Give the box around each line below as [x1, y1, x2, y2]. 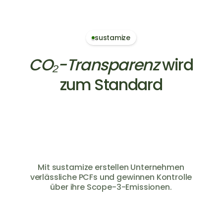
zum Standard [59, 73, 163, 96]
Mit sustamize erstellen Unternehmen [38, 161, 184, 173]
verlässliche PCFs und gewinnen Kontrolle [30, 171, 192, 183]
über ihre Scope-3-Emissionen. [50, 181, 172, 193]
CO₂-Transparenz [29, 53, 163, 76]
